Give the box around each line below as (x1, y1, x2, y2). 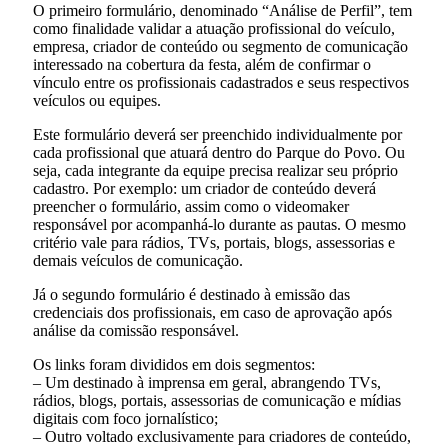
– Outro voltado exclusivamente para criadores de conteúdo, (33, 427, 411, 445)
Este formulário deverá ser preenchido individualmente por (33, 125, 402, 143)
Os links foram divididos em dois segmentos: (33, 355, 315, 373)
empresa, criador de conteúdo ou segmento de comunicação (33, 37, 408, 55)
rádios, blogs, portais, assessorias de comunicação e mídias (33, 391, 401, 409)
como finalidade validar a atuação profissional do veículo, (33, 19, 395, 37)
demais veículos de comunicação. (33, 251, 243, 269)
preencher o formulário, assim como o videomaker (33, 197, 349, 215)
